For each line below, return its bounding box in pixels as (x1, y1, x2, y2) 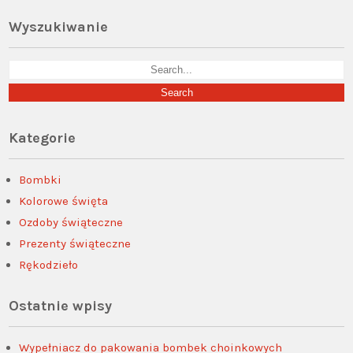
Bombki (19, 172, 62, 187)
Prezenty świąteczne (19, 236, 132, 251)
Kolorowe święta (19, 193, 109, 208)
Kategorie (9, 128, 76, 147)
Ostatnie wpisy (9, 296, 113, 314)
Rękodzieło (19, 257, 79, 272)
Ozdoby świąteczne (19, 214, 124, 229)
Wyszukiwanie (9, 17, 109, 35)
